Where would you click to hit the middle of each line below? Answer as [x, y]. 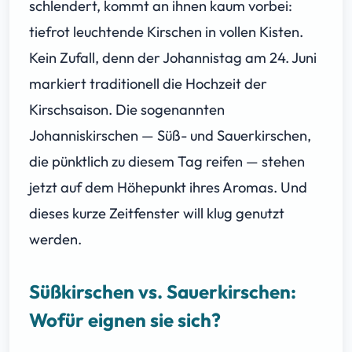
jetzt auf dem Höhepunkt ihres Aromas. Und [168, 187]
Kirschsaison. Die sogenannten [127, 109]
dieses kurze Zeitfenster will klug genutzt [157, 213]
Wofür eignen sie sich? [125, 319]
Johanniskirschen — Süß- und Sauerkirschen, [170, 135]
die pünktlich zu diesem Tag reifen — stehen [167, 161]
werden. [55, 239]
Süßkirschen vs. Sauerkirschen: [163, 291]
